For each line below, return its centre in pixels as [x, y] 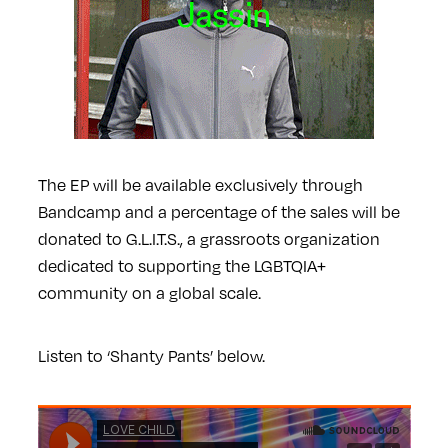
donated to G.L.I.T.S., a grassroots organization [208, 238]
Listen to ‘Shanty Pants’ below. [151, 355]
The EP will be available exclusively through [200, 184]
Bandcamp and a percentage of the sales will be [218, 211]
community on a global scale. [149, 292]
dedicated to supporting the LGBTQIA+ [181, 265]
